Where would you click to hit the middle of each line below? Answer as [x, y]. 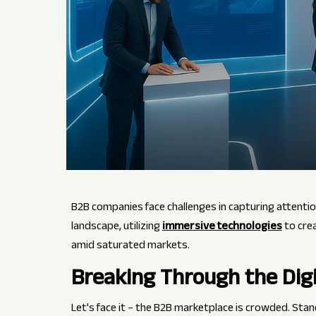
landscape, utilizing [116, 228]
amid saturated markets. [130, 247]
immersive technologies [222, 228]
